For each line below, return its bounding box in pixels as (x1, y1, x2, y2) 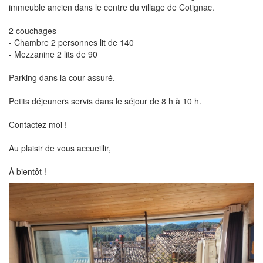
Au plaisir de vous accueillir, (9, 142, 111, 154)
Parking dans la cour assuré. (9, 72, 115, 84)
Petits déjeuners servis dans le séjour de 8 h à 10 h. (9, 95, 201, 107)
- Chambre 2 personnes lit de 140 (9, 36, 134, 49)
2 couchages (9, 25, 56, 37)
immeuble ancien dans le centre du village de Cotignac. (9, 1, 214, 14)
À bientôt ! (9, 166, 46, 178)
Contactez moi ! (9, 119, 67, 131)
